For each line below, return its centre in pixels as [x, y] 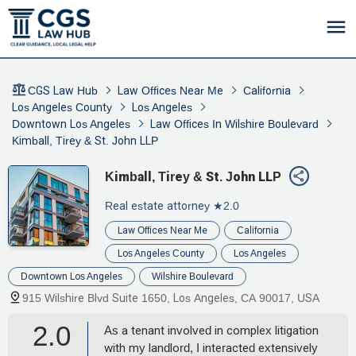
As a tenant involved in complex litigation [211, 330]
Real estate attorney [157, 205]
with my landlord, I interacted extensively [211, 347]
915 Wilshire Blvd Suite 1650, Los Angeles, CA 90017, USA [171, 298]
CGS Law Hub [63, 91]
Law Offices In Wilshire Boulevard [234, 124]
